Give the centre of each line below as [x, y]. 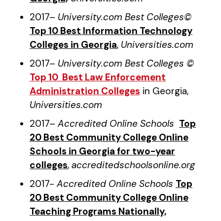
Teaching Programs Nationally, [98, 211]
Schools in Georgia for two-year [102, 151]
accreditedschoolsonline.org [133, 165]
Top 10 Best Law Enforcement [98, 77]
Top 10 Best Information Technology [111, 31]
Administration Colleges [85, 91]
